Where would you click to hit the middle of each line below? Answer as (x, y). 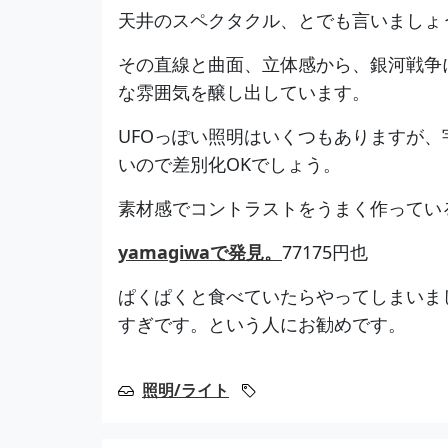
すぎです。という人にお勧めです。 (262, 323)
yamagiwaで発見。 (200, 251)
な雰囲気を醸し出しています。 (244, 91)
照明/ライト (185, 389)
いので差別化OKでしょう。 (229, 163)
